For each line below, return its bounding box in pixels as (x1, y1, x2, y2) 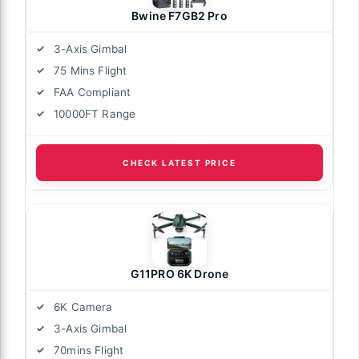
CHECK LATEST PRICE (123, 158, 236, 168)
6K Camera (54, 301, 113, 314)
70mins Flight (54, 344, 124, 357)
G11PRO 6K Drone (130, 267, 229, 281)
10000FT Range (54, 107, 136, 121)
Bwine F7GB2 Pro (131, 9, 228, 23)
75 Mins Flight (54, 64, 127, 78)
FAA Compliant (54, 86, 131, 99)
